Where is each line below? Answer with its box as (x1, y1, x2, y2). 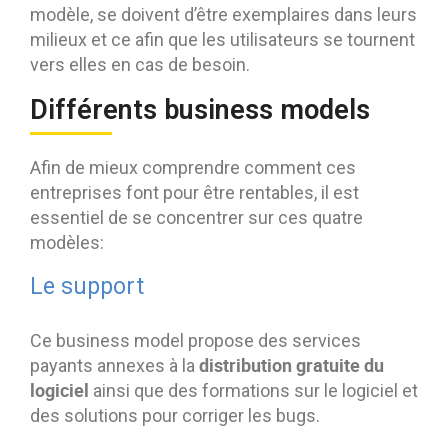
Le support (30, 273, 144, 301)
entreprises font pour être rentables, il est (30, 182, 359, 204)
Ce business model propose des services (30, 330, 361, 352)
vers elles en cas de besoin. (30, 54, 250, 76)
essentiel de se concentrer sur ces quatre (30, 207, 363, 229)
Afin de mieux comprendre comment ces (30, 157, 356, 179)
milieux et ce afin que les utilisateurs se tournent (30, 29, 415, 51)
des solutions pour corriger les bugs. (30, 405, 320, 427)
